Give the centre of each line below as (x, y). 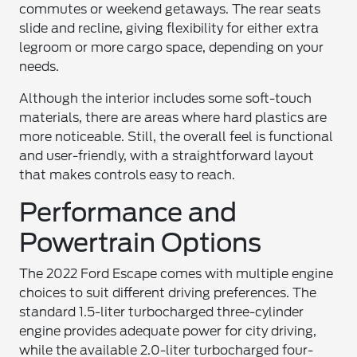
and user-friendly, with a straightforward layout (167, 156)
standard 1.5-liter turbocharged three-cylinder (162, 312)
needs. (39, 67)
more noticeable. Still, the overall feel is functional (177, 137)
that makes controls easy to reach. (127, 175)
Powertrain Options (141, 243)
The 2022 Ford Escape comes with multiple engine (177, 274)
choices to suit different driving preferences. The (168, 293)
